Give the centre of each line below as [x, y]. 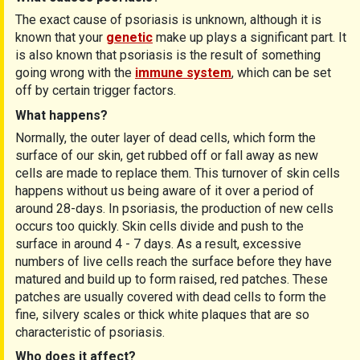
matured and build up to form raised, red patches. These [172, 279]
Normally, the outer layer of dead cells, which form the [166, 137]
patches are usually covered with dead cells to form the [171, 297]
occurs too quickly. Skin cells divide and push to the [160, 226]
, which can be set [281, 73]
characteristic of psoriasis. [90, 332]
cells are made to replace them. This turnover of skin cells [178, 173]
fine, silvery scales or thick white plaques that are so [162, 314]
